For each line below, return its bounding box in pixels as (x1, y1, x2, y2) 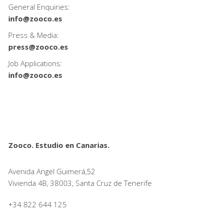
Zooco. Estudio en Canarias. (8, 140, 109, 150)
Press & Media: (8, 30, 59, 40)
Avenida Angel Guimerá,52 (8, 166, 95, 176)
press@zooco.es (8, 41, 68, 52)
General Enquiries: (8, 1, 70, 12)
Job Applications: (8, 58, 62, 68)
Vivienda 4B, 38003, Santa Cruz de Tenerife (8, 178, 152, 188)
